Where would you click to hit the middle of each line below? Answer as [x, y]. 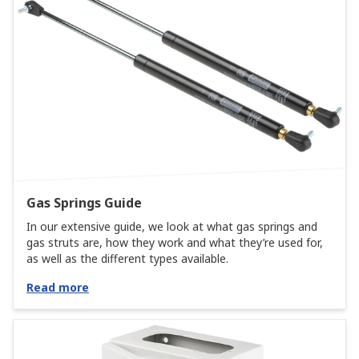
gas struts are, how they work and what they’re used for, [175, 242]
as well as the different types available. [127, 258]
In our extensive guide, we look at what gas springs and [172, 226]
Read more [58, 287]
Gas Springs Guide [84, 203]
